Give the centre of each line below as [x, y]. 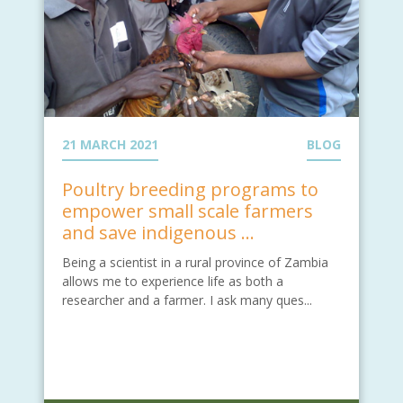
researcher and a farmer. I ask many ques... [187, 300]
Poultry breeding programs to [190, 189]
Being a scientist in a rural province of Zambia [195, 262]
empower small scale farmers [188, 210]
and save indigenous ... [158, 232]
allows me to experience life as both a [173, 281]
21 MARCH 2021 [110, 144]
